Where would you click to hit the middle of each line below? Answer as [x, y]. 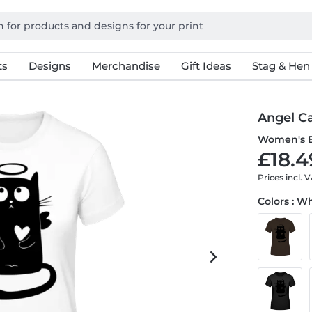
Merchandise [126, 66]
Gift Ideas [206, 66]
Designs [49, 66]
